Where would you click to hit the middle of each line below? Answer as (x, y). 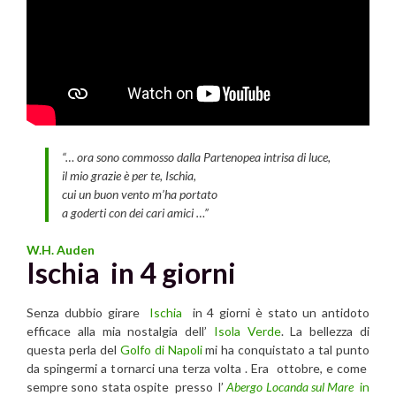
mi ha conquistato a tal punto (286, 349)
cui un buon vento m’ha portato (140, 194)
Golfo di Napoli (161, 349)
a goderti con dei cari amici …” (135, 213)
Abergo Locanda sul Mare (290, 386)
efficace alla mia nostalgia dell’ (120, 331)
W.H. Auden (61, 250)
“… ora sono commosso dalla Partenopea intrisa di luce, (196, 157)
